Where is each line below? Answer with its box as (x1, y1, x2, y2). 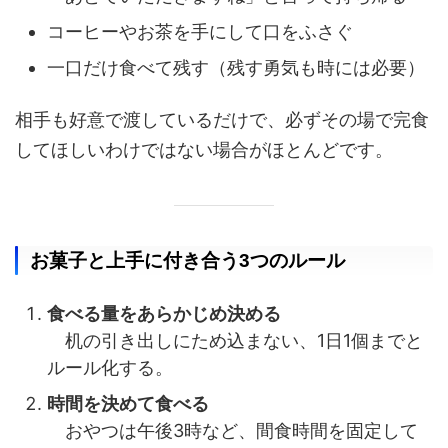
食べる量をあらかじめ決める (47, 302, 281, 324)
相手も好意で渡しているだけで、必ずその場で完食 (15, 109, 429, 130)
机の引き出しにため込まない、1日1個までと (47, 329, 423, 351)
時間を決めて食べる (47, 392, 209, 414)
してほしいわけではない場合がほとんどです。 (15, 139, 393, 160)
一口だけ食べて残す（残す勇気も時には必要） (47, 56, 425, 78)
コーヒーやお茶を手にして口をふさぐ (47, 20, 353, 42)
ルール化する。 (47, 356, 173, 378)
